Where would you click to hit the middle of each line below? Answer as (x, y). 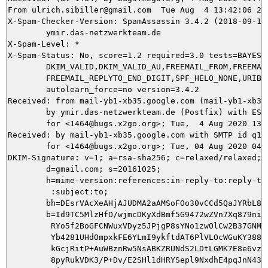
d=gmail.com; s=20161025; (84, 169)
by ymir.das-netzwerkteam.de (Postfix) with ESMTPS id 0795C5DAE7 (27, 112)
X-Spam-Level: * (44, 44)
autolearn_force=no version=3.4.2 (27, 89)
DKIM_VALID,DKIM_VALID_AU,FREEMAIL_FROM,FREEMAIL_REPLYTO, (27, 66)
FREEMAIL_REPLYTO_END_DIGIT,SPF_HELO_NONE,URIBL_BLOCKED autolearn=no (27, 78)
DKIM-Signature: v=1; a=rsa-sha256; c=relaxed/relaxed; (135, 157)
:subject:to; (58, 191)
